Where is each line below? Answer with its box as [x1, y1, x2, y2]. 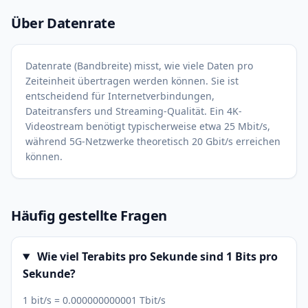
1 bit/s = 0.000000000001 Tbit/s [23, 294, 166, 307]
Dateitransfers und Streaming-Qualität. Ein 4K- [25, 104, 242, 118]
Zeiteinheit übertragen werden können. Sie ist [25, 74, 239, 87]
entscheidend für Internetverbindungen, [25, 89, 214, 102]
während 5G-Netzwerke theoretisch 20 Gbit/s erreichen [25, 135, 280, 148]
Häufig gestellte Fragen [11, 206, 167, 225]
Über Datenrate [11, 14, 115, 32]
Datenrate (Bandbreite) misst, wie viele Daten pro [25, 59, 253, 72]
